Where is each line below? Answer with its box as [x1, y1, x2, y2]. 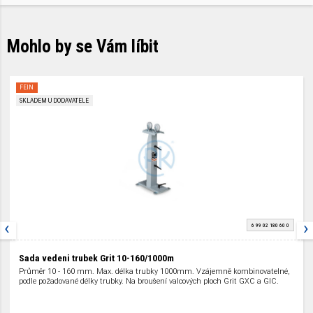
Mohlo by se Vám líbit [7, 36, 159, 57]
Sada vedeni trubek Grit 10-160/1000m [18, 253, 174, 264]
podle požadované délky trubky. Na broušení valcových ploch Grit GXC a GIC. [18, 277, 279, 286]
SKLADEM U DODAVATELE [20, 97, 89, 105]
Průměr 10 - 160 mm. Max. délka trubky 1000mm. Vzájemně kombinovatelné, [18, 267, 290, 277]
